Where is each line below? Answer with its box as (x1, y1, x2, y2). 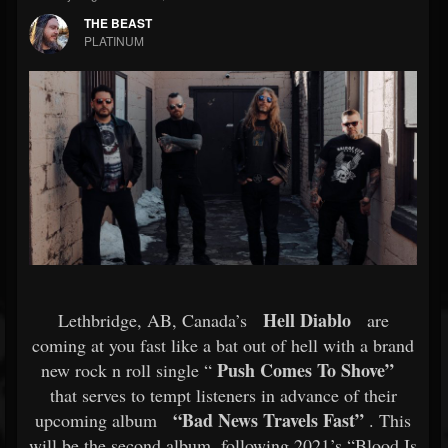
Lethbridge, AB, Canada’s (57, 308, 247, 332)
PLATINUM (84, 32, 144, 49)
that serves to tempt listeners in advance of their (49, 383, 397, 407)
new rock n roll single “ (41, 358, 212, 382)
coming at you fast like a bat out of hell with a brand (32, 333, 414, 357)
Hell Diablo (262, 307, 351, 333)
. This (364, 408, 411, 432)
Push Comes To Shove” (212, 357, 394, 383)
